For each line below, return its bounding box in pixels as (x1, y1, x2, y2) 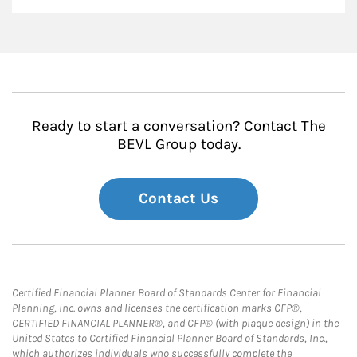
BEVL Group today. (116, 135, 241, 154)
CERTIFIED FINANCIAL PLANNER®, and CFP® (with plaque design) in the (12, 316, 339, 331)
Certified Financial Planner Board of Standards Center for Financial (12, 286, 321, 300)
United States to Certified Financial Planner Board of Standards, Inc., (12, 331, 328, 346)
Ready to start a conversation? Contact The (31, 117, 326, 135)
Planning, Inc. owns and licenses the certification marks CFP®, (12, 301, 302, 316)
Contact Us (139, 190, 218, 208)
